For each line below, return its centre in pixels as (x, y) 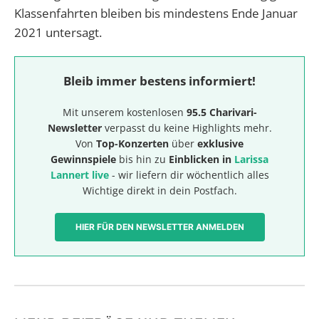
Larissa (251, 159)
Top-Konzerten (132, 143)
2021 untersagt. (58, 32)
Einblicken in (202, 159)
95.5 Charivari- (221, 112)
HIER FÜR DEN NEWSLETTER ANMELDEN (159, 226)
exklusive (220, 143)
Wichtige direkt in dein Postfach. (159, 190)
